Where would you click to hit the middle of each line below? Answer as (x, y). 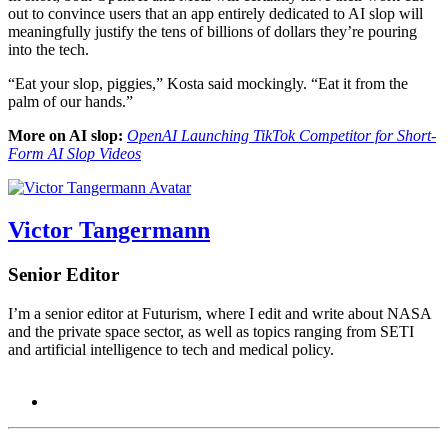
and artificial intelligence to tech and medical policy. (171, 349)
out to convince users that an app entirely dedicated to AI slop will (215, 14)
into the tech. (48, 50)
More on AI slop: (67, 136)
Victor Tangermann (109, 230)
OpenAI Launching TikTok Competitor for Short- (281, 136)
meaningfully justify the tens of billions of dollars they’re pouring (212, 32)
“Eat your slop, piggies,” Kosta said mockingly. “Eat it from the (208, 84)
